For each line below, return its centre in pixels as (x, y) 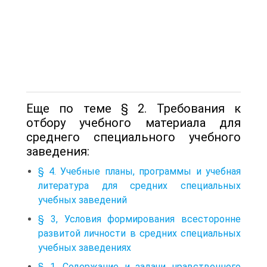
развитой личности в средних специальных (139, 233)
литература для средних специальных (139, 185)
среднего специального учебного (133, 137)
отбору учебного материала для (133, 122)
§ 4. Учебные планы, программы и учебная (139, 171)
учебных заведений (83, 200)
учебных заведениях (85, 247)
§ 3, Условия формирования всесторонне (139, 219)
